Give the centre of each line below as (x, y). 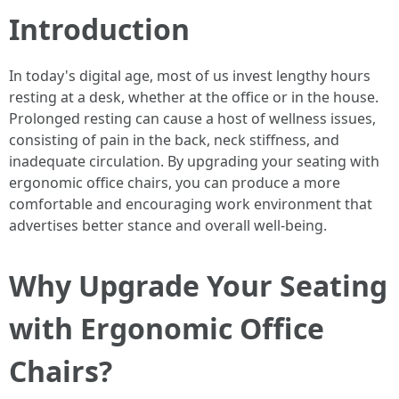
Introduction (99, 28)
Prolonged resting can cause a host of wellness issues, (192, 118)
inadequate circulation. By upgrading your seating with (194, 161)
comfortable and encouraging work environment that (191, 204)
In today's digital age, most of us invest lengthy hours (190, 75)
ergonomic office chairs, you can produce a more (175, 182)
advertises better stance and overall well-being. (168, 225)
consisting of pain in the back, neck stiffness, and (174, 139)
